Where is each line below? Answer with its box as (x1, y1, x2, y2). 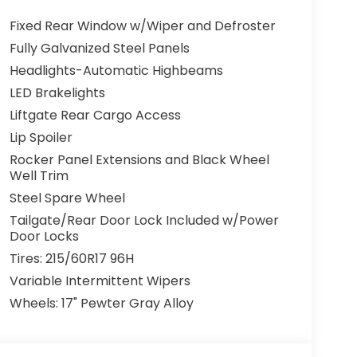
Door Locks (9, 227, 79, 246)
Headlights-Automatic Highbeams (9, 61, 223, 80)
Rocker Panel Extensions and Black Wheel (9, 151, 269, 170)
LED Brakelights (9, 84, 105, 103)
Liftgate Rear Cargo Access (9, 106, 181, 125)
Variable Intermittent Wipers (9, 272, 190, 291)
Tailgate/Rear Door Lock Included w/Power (9, 211, 279, 230)
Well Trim (9, 167, 69, 186)
